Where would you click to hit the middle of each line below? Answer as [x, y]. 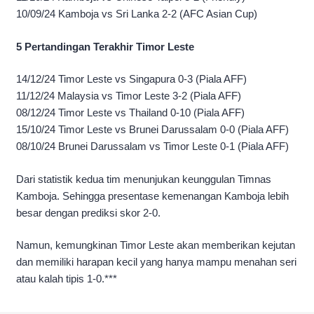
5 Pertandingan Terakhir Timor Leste [105, 46]
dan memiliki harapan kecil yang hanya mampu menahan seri [156, 262]
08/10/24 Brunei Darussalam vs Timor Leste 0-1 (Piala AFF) [152, 146]
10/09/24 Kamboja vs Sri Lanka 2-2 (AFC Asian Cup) [137, 14]
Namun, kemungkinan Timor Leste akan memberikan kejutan [156, 245]
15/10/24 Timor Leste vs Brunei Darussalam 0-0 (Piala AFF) [152, 130]
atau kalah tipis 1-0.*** [67, 279]
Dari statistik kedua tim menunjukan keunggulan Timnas [144, 179]
